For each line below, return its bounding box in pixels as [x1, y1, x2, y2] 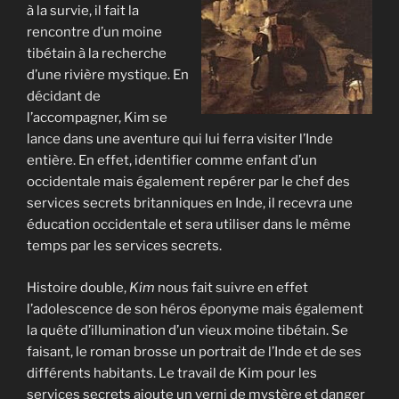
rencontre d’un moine [27, 24, 162, 41]
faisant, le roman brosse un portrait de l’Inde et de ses [27, 343, 362, 360]
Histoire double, [27, 279, 129, 296]
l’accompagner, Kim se [27, 110, 167, 126]
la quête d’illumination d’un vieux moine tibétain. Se [27, 322, 348, 338]
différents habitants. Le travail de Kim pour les [27, 364, 317, 381]
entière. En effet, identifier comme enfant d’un [27, 152, 317, 169]
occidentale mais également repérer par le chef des [27, 174, 350, 191]
